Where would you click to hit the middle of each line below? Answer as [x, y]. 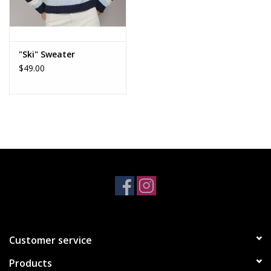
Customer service [51, 240]
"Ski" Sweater [47, 54]
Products [31, 263]
